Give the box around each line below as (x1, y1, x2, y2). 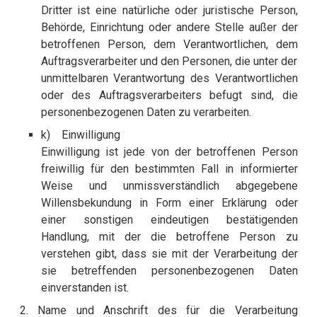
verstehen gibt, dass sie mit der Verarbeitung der (40, 247, 298, 261)
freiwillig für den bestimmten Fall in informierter (40, 162, 298, 176)
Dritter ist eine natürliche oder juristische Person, (40, 4, 298, 18)
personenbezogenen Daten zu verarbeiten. (40, 105, 251, 120)
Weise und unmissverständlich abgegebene (40, 179, 298, 193)
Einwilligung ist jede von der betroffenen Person (40, 145, 298, 159)
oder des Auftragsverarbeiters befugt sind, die (40, 88, 298, 103)
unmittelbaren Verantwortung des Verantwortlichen (40, 71, 298, 86)
